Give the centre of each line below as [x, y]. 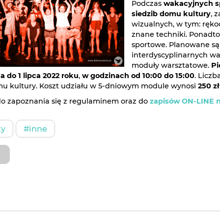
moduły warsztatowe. [171, 65]
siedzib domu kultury [171, 14]
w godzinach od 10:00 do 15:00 [138, 75]
